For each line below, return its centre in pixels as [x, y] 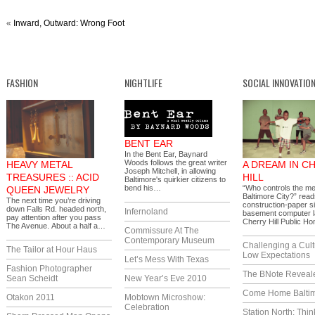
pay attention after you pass [54, 217]
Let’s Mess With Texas [167, 259]
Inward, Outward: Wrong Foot [69, 23]
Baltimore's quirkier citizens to [175, 179]
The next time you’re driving [53, 200]
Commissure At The [162, 231]
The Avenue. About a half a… [56, 226]
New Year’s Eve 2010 [166, 278]
